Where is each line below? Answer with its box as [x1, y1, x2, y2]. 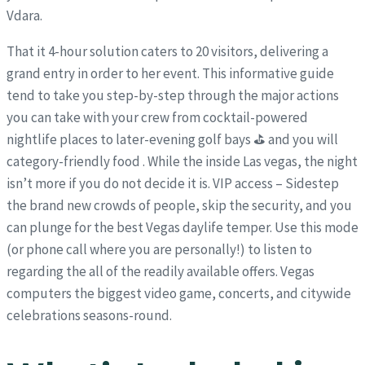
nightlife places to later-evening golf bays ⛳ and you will [7, 130, 338, 149]
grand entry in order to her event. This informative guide [7, 64, 334, 83]
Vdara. [7, 7, 42, 25]
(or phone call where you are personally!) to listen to [7, 240, 312, 259]
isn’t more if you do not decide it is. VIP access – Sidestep [7, 174, 339, 193]
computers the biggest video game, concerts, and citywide [7, 284, 351, 303]
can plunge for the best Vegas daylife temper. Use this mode [7, 218, 358, 237]
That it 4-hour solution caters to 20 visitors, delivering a [7, 42, 328, 61]
